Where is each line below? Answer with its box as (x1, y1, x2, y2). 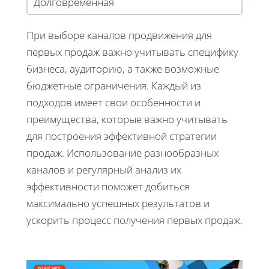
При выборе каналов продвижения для (26, 28, 212, 43)
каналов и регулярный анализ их (26, 163, 181, 177)
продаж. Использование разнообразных (26, 146, 219, 160)
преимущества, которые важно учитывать (26, 112, 228, 127)
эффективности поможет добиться (26, 180, 190, 194)
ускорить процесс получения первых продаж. (26, 213, 243, 228)
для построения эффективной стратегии (26, 129, 217, 144)
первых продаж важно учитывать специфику (26, 45, 238, 59)
